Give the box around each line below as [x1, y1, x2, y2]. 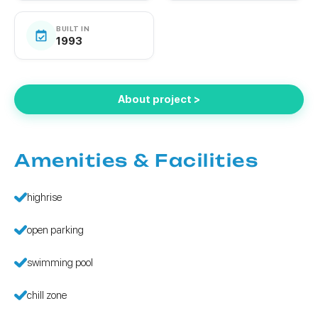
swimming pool [27, 256, 93, 269]
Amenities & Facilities [14, 150, 258, 171]
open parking [27, 224, 84, 236]
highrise [27, 191, 62, 204]
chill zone [27, 289, 67, 302]
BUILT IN [56, 23, 89, 33]
